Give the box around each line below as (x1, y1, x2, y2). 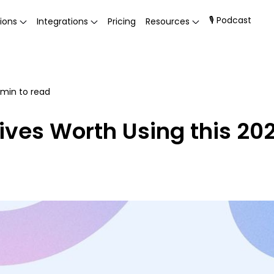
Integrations (37, 15, 88, 28)
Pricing (108, 15, 136, 28)
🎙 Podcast (209, 14, 251, 26)
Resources (146, 15, 190, 28)
